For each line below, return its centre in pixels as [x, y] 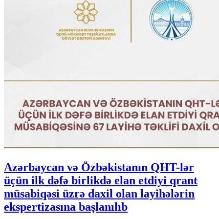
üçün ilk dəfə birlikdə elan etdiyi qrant [101, 180]
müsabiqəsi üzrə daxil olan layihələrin [99, 193]
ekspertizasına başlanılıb [66, 207]
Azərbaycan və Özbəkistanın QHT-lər [99, 167]
